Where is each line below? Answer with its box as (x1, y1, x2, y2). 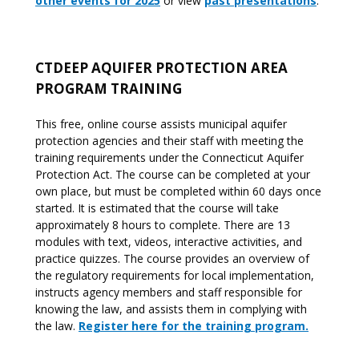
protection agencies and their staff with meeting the (35, 133, 304, 148)
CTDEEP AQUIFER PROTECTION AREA (35, 58, 288, 77)
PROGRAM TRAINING (35, 79, 182, 98)
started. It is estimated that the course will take (35, 200, 279, 216)
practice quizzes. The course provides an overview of (35, 251, 309, 266)
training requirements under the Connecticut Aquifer (35, 150, 304, 165)
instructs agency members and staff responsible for (35, 284, 302, 300)
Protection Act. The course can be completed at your (35, 167, 310, 182)
